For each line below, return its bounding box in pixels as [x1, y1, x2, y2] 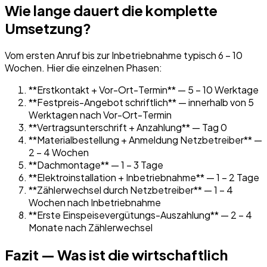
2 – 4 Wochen [29, 145, 89, 159]
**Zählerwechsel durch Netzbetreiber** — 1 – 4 [29, 183, 233, 196]
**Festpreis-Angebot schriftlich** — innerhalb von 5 [29, 95, 254, 108]
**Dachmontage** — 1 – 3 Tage [29, 158, 163, 171]
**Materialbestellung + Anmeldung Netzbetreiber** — [29, 133, 262, 146]
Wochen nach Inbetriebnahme [29, 195, 161, 209]
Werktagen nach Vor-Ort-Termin [29, 108, 172, 121]
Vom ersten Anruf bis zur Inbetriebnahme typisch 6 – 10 [5, 48, 243, 61]
